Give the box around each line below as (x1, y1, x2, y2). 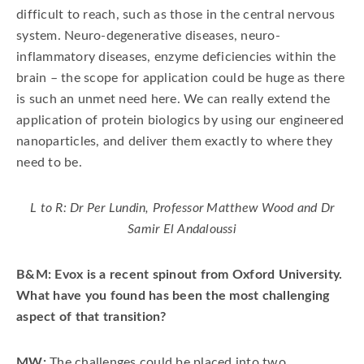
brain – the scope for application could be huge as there (16, 71, 344, 84)
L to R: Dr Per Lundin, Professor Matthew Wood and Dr (30, 201, 334, 214)
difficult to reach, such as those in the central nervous (16, 8, 335, 21)
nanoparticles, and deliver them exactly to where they (16, 135, 333, 148)
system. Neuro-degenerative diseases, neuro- (16, 29, 280, 42)
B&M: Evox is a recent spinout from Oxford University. (16, 268, 343, 281)
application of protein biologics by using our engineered (16, 114, 344, 127)
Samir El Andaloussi (128, 223, 236, 236)
